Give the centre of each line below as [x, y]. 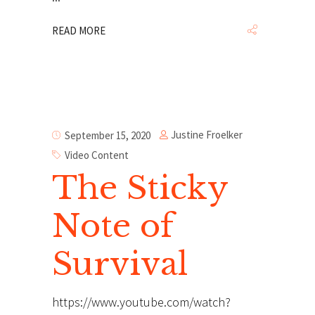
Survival [120, 263]
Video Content [97, 155]
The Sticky [140, 187]
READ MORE [79, 30]
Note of [113, 225]
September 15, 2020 [108, 135]
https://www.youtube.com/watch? [141, 302]
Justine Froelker [207, 135]
